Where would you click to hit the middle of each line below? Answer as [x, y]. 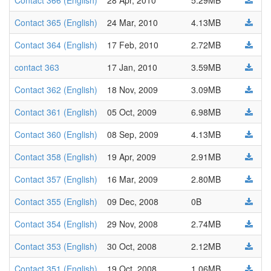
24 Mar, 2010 [132, 22]
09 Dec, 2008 [133, 201]
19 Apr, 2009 [132, 157]
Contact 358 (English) [56, 157]
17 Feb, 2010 [133, 45]
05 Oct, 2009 [132, 112]
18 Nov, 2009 [132, 90]
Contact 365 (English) [56, 22]
